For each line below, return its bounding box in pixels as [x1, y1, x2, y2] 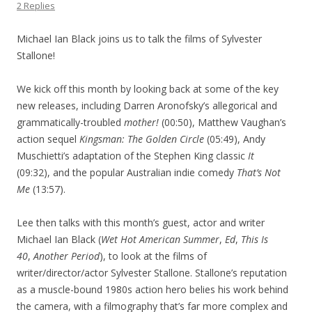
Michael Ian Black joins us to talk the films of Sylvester [17, 32, 262, 45]
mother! [124, 116, 159, 129]
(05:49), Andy [204, 132, 265, 146]
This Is [241, 233, 268, 246]
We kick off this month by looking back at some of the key [17, 82, 279, 95]
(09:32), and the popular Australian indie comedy [17, 166, 237, 179]
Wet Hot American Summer [101, 233, 219, 246]
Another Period [33, 249, 100, 263]
